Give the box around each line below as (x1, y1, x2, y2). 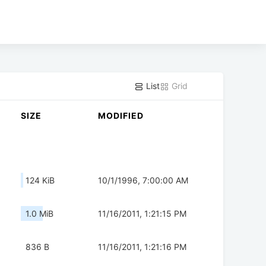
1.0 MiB (26, 208, 53, 219)
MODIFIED (98, 110, 144, 121)
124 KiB (26, 175, 55, 186)
